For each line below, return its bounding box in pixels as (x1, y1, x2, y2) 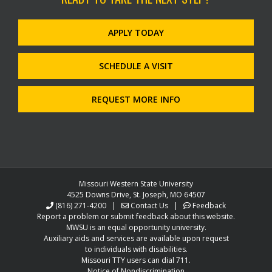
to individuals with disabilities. (84, 244, 188, 255)
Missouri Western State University (79, 178, 193, 189)
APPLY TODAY (108, 27, 164, 39)
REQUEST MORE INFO (92, 93, 180, 106)
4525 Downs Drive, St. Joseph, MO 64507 (67, 189, 205, 200)
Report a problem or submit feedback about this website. (37, 211, 235, 222)
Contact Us (131, 200, 168, 211)
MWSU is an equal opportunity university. (66, 222, 206, 233)
